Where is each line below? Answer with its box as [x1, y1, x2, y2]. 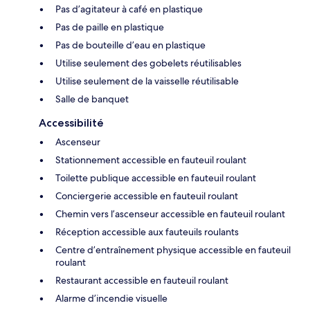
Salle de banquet [55, 92, 129, 105]
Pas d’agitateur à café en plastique [55, 2, 203, 15]
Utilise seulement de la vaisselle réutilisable [55, 74, 239, 87]
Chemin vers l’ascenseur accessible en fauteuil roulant [55, 207, 285, 220]
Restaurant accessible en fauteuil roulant [55, 273, 228, 286]
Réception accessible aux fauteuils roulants [55, 225, 239, 238]
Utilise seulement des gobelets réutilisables [55, 56, 241, 69]
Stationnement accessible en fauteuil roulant [55, 153, 246, 166]
